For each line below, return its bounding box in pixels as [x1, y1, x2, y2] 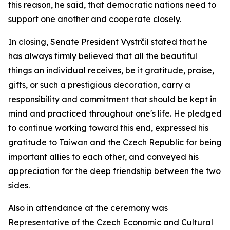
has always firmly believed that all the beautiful [8, 51, 197, 61]
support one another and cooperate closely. [8, 14, 181, 24]
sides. [8, 180, 30, 190]
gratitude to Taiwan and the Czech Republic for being [8, 137, 222, 147]
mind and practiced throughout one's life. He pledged [8, 108, 222, 119]
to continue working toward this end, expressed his [8, 123, 208, 133]
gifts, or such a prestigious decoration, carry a [8, 80, 190, 90]
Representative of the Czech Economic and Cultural [8, 217, 213, 227]
